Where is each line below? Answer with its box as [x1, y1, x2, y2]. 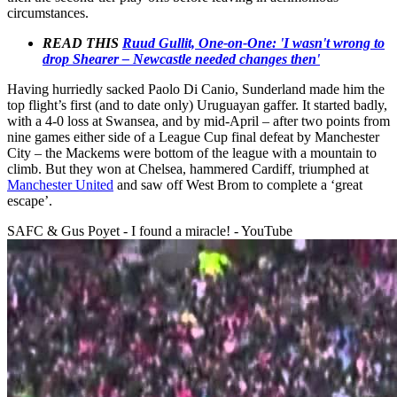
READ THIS [43, 35, 122, 51]
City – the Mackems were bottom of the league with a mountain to [7, 144, 377, 160]
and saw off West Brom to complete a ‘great [113, 176, 362, 192]
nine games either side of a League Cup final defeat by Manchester [7, 128, 379, 144]
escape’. [7, 192, 52, 208]
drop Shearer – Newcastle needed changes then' [43, 51, 320, 66]
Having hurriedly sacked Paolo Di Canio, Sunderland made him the [7, 81, 385, 97]
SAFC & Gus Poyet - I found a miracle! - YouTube [7, 222, 292, 238]
